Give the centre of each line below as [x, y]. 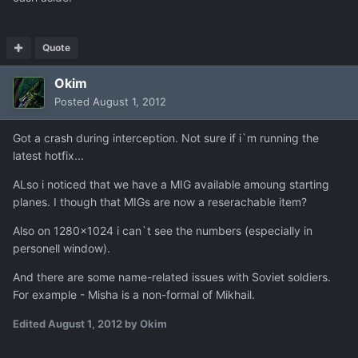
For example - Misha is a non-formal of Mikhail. [134, 294]
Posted [74, 101]
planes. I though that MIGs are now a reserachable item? [160, 201]
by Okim [145, 323]
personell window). [62, 248]
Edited [30, 323]
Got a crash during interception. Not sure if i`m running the [166, 137]
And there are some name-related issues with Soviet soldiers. [172, 276]
